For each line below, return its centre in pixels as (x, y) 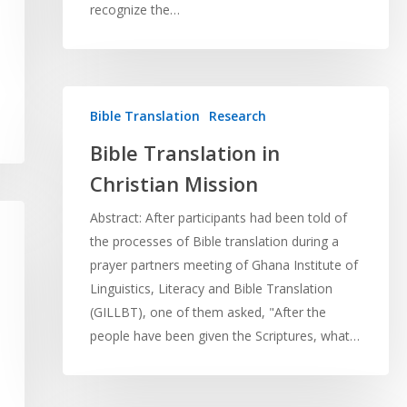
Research (237, 116)
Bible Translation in (184, 153)
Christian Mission (174, 184)
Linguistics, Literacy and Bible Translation (211, 289)
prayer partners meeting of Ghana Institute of (223, 265)
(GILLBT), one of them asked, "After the (208, 313)
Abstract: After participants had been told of (218, 218)
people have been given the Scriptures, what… (224, 336)
